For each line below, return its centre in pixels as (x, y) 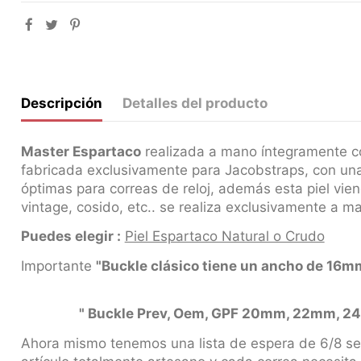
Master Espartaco (81, 151)
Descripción (61, 103)
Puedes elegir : (71, 237)
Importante (58, 266)
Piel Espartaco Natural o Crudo (224, 237)
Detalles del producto (195, 103)
